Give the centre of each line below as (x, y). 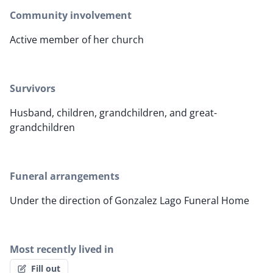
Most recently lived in (62, 250)
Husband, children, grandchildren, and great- (113, 113)
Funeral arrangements (65, 176)
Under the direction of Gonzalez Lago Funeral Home (129, 201)
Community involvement (71, 16)
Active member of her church (77, 40)
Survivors (33, 89)
